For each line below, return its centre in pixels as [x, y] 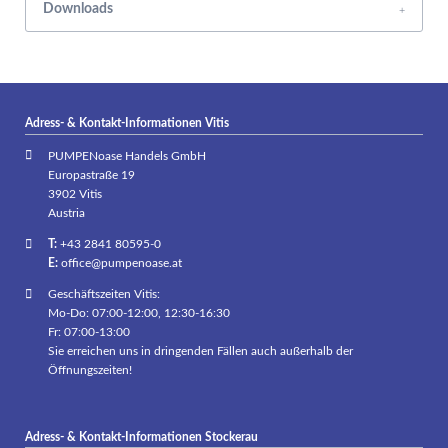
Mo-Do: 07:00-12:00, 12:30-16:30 [138, 313]
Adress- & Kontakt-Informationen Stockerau [141, 436]
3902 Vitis [74, 193]
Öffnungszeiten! [89, 370]
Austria [66, 212]
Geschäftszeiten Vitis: [103, 294]
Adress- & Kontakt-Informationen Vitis [126, 122]
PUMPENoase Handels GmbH [126, 155]
